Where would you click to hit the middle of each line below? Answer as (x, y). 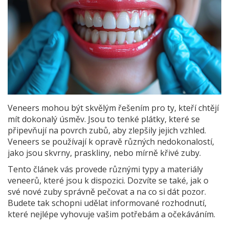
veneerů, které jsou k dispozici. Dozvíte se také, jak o (108, 181)
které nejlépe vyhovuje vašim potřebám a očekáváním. (111, 214)
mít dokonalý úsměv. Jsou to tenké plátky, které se (104, 119)
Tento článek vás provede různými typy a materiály (105, 169)
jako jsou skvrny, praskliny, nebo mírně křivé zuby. (104, 153)
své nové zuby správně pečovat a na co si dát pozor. (107, 192)
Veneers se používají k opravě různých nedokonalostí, (111, 142)
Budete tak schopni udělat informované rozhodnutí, (107, 203)
